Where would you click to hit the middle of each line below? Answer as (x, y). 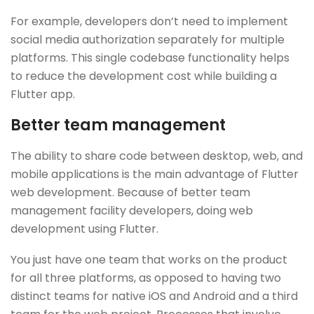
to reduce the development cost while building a (144, 76)
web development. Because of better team (130, 192)
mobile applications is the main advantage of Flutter (155, 174)
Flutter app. (43, 94)
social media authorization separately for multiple (148, 39)
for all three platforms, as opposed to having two (146, 278)
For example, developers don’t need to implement (149, 21)
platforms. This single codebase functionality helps (150, 57)
